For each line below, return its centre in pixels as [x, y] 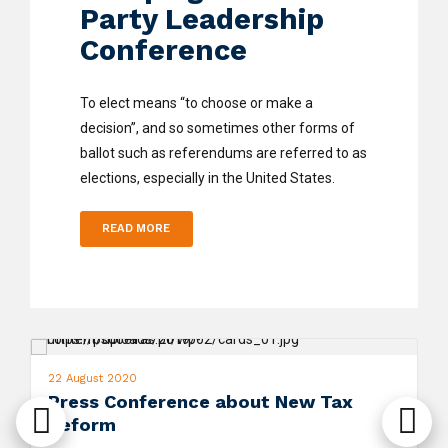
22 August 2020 [92, 379]
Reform [81, 424]
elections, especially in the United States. [207, 178]
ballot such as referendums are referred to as [223, 153]
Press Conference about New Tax [200, 401]
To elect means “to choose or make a [196, 103]
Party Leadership [202, 19]
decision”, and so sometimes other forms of [217, 128]
